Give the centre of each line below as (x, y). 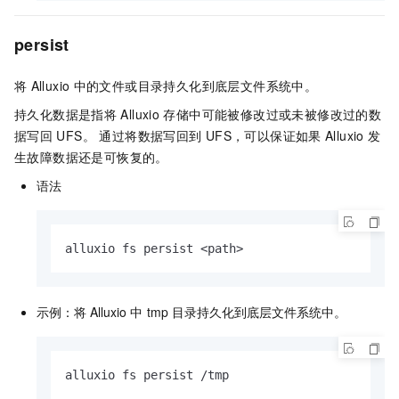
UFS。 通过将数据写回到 (129, 135)
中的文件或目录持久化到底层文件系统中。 (195, 85)
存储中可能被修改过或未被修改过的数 (273, 114)
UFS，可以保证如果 (263, 135)
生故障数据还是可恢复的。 (91, 156)
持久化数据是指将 (66, 114)
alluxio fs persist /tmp (147, 375)
